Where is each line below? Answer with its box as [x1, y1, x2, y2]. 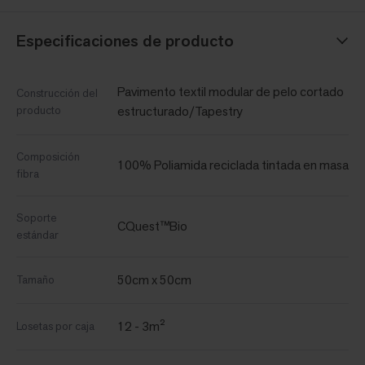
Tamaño [16, 272, 55, 288]
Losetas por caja [16, 319, 95, 334]
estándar [16, 227, 59, 243]
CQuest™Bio [117, 218, 187, 235]
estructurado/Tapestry [117, 103, 243, 121]
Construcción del [16, 86, 98, 101]
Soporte [16, 210, 57, 226]
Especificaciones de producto [16, 30, 234, 52]
